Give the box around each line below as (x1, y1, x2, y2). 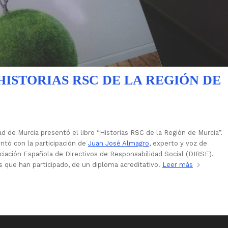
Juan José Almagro (88, 139, 149, 148)
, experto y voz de (149, 139, 207, 148)
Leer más (162, 161, 193, 169)
